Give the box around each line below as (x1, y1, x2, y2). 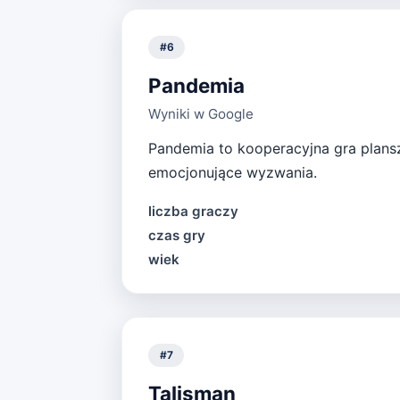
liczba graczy (147, 202, 238, 220)
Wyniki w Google (147, 105, 254, 123)
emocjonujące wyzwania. (147, 163, 317, 182)
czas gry (147, 226, 205, 244)
